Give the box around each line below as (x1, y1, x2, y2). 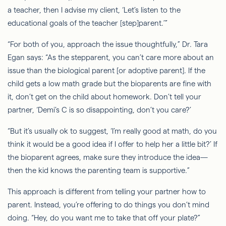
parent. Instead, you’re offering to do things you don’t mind (8, 200, 209, 209)
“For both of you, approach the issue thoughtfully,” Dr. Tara (8, 39, 208, 48)
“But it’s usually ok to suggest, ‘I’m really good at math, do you (8, 126, 217, 135)
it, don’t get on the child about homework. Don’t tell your (8, 92, 201, 101)
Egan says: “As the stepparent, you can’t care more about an (8, 52, 214, 62)
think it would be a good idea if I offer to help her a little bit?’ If (8, 139, 217, 148)
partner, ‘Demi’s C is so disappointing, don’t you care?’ (8, 105, 193, 114)
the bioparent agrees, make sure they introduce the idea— (8, 152, 208, 161)
